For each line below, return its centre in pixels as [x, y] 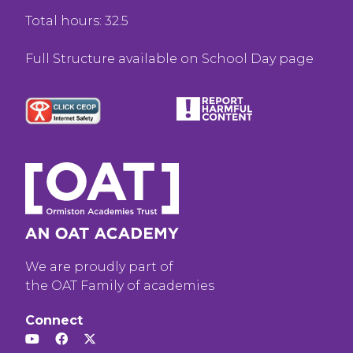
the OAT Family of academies [120, 286]
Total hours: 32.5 [77, 21]
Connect [54, 321]
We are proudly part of [99, 267]
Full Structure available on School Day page [169, 59]
